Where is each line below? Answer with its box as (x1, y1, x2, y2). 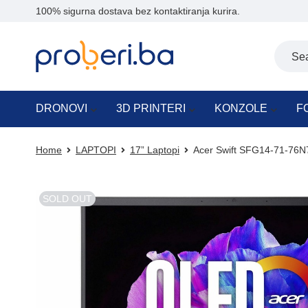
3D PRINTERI (116, 102, 186, 114)
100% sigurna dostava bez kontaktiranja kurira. (36, 5, 240, 16)
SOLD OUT (43, 193, 92, 204)
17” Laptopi (130, 144, 179, 155)
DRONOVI (36, 102, 87, 114)
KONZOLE (214, 102, 267, 114)
